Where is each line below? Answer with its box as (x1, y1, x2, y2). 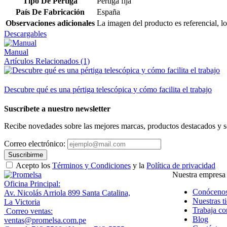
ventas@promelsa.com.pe (4, 216, 86, 225)
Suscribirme (8, 151, 43, 159)
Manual (4, 48, 28, 57)
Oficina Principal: (4, 179, 60, 188)
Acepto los (16, 161, 52, 170)
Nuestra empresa (172, 170, 225, 179)
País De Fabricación (16, 8, 85, 17)
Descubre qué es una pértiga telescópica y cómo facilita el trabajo (4, 85, 212, 94)
